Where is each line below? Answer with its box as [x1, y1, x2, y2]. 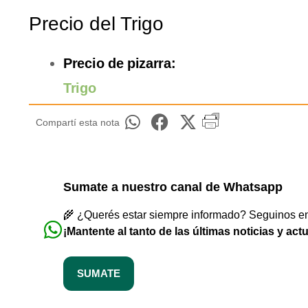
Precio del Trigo [29, 13, 164, 35]
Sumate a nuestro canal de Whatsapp [63, 180, 283, 195]
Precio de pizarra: [63, 56, 176, 71]
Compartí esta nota [36, 117, 120, 129]
